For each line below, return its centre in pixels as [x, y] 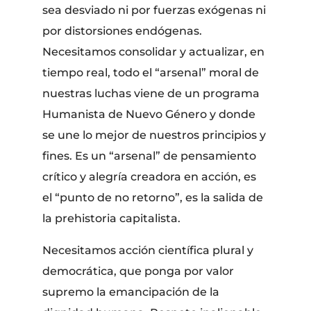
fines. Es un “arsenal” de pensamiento [150, 155]
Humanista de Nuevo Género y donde [149, 114]
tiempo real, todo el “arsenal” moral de [151, 72]
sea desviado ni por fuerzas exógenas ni [154, 10]
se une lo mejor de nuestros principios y [154, 135]
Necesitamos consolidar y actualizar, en [154, 51]
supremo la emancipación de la [131, 292]
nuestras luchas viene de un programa [151, 93]
